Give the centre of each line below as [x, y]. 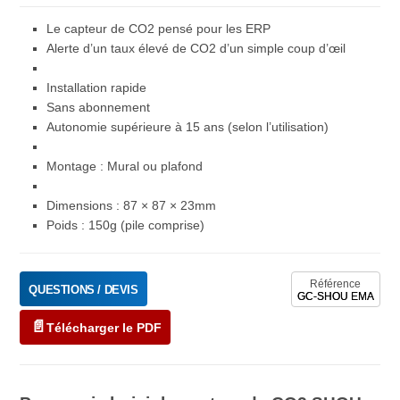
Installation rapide [97, 88]
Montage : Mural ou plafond [125, 167]
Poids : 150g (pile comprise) [126, 226]
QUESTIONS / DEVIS [83, 290]
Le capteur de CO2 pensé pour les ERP [159, 29]
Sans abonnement [99, 108]
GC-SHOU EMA [335, 297]
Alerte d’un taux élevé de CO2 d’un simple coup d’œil [196, 49]
